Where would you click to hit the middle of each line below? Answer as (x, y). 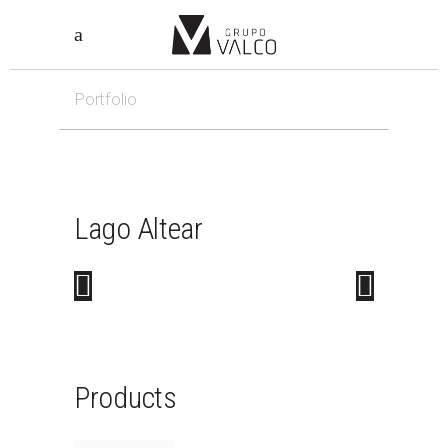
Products (125, 397)
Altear (170, 228)
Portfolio (105, 99)
